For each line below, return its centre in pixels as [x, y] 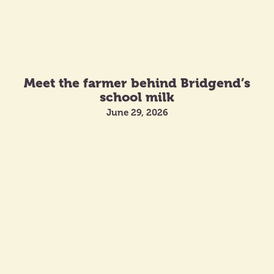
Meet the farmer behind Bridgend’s [137, 83]
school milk [137, 97]
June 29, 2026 [137, 112]
